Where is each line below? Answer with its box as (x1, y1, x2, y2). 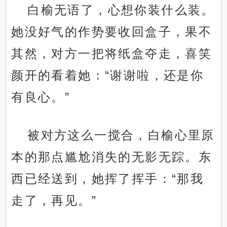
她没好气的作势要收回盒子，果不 (11, 25, 212, 39)
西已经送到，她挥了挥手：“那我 (11, 172, 204, 186)
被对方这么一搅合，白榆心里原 (27, 128, 215, 142)
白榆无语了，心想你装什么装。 (27, 3, 215, 17)
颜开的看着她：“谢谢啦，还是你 (11, 68, 204, 83)
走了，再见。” (11, 194, 97, 208)
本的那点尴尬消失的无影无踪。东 (11, 150, 212, 164)
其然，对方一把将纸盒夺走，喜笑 (11, 47, 212, 61)
